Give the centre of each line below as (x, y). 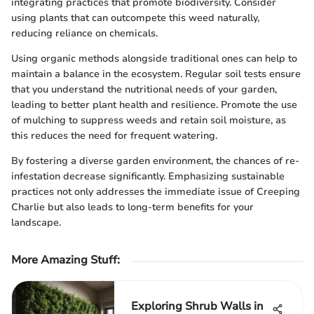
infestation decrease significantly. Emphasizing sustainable (148, 177)
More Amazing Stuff (64, 260)
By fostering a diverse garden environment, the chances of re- (155, 161)
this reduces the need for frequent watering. (114, 136)
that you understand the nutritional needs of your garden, (144, 90)
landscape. (36, 223)
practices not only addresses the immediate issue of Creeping (156, 192)
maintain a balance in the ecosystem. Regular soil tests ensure (156, 74)
